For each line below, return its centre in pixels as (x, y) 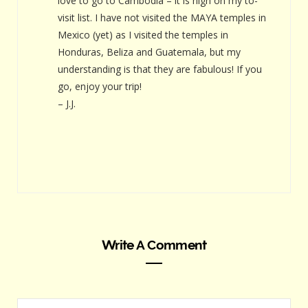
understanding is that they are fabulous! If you (160, 69)
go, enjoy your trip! (100, 86)
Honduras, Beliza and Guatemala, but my (149, 52)
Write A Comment (154, 244)
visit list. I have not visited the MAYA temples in (162, 17)
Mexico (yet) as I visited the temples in (143, 34)
